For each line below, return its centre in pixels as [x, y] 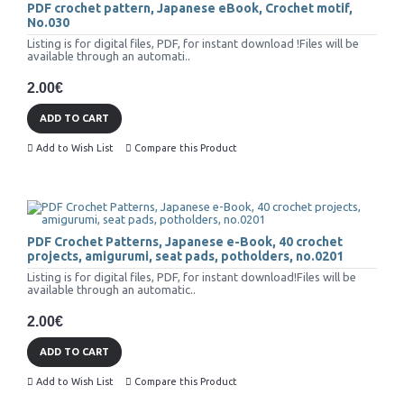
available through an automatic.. [111, 290]
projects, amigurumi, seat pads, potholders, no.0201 [185, 257]
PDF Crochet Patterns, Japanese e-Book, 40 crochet [185, 242]
